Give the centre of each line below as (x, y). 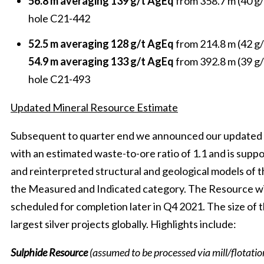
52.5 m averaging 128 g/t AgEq (101, 44)
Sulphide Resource (49, 252)
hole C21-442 (59, 18)
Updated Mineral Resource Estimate (94, 107)
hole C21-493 (59, 79)
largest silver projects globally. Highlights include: (123, 224)
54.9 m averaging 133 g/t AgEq (101, 61)
